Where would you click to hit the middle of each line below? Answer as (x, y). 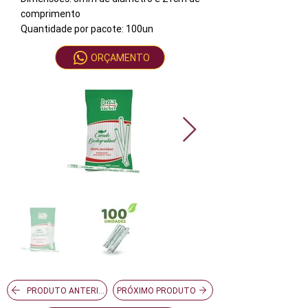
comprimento (51, 14)
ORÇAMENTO (120, 57)
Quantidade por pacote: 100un (87, 29)
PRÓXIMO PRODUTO (156, 290)
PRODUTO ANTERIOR (68, 290)
